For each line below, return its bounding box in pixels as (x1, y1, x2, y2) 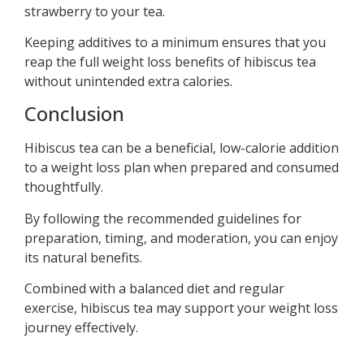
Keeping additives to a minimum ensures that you (24, 33, 326, 52)
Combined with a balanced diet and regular (24, 279, 284, 298)
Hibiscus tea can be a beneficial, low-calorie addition (24, 139, 339, 158)
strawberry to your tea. (24, 2, 165, 20)
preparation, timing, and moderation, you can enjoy (24, 228, 338, 247)
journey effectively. (24, 318, 138, 337)
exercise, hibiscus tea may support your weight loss (24, 299, 338, 318)
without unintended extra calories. (24, 72, 232, 91)
